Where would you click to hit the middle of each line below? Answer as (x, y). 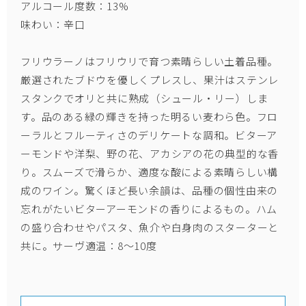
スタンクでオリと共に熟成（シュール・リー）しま (144, 98)
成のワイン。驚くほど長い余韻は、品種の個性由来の (149, 190)
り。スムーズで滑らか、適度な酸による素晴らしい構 (149, 172)
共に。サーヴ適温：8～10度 (89, 246)
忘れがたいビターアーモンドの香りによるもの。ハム (149, 209)
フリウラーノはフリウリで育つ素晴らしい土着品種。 (149, 61)
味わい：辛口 (53, 24)
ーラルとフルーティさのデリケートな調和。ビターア (149, 135)
